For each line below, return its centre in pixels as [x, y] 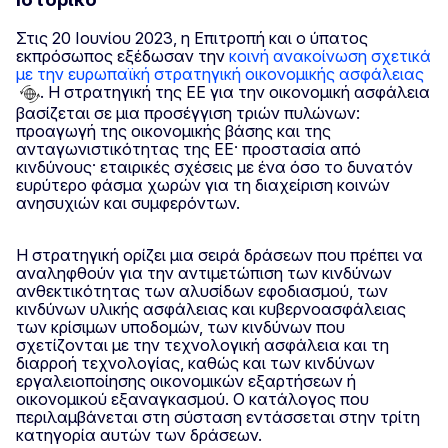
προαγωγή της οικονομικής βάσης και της [173, 130]
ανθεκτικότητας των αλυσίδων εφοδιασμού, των [202, 290]
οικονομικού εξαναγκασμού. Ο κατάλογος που [192, 398]
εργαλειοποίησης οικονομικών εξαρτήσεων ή [186, 380]
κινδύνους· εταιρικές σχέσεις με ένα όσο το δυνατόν [214, 166]
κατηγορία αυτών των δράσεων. [139, 434]
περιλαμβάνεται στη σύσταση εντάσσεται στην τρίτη [218, 416]
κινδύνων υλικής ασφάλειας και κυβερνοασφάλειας [211, 308]
